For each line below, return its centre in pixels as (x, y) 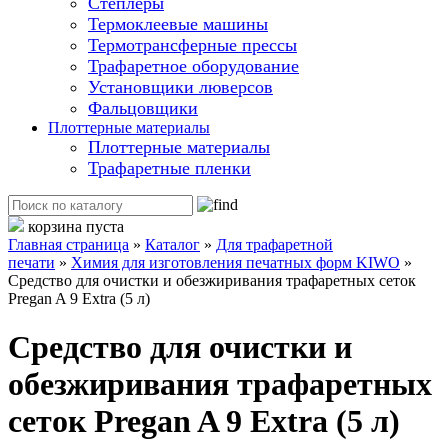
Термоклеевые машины (178, 23)
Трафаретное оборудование (193, 65)
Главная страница (68, 244)
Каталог (172, 244)
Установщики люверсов (180, 86)
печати (31, 262)
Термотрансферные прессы (192, 44)
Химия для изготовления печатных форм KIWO (235, 262)
